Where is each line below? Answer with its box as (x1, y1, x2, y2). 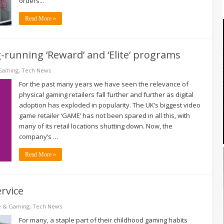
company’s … (19, 131, 58, 141)
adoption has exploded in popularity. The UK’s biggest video (19, 100, 200, 109)
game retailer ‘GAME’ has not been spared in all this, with (19, 110, 190, 120)
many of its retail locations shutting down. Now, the (19, 121, 172, 130)
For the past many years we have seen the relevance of (19, 79, 188, 88)
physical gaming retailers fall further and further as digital (19, 89, 193, 99)
